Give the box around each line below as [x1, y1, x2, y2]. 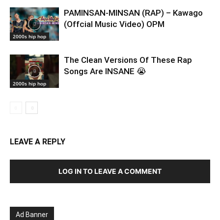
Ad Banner [16, 210, 48, 219]
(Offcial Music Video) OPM [64, 19, 165, 29]
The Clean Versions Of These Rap [64, 55, 192, 65]
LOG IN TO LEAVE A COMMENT [58, 166, 162, 175]
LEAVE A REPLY [10, 137, 65, 146]
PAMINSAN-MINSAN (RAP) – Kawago [64, 7, 203, 18]
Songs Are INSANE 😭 [64, 66, 146, 76]
